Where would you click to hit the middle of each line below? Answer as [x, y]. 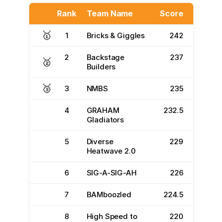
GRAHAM [103, 110]
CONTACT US [33, 14]
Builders [101, 67]
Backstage [106, 57]
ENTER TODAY [111, 47]
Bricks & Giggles [116, 35]
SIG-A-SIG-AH [111, 173]
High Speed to [112, 216]
